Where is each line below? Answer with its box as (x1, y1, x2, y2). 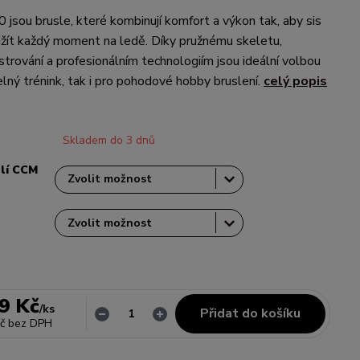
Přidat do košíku (200, 305, 301, 322)
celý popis (264, 72, 327, 90)
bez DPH (7, 316, 52, 331)
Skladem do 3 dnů (63, 133, 155, 148)
